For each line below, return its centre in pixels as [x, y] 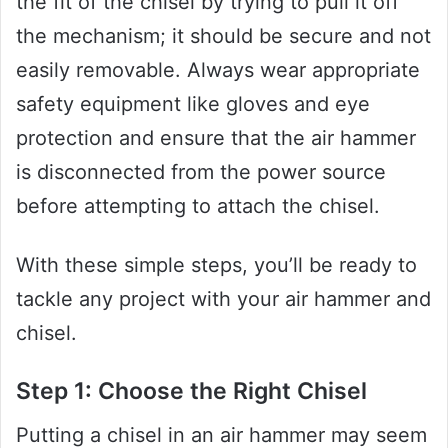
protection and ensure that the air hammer [216, 137]
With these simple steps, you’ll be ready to [216, 264]
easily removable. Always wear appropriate [218, 69]
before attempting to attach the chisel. [198, 205]
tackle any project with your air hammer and [223, 298]
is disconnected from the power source [201, 171]
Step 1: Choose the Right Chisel [191, 390]
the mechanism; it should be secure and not [223, 35]
